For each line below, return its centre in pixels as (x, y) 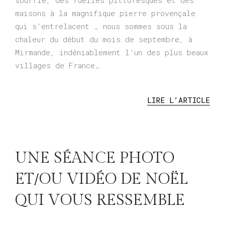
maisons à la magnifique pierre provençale (105, 13)
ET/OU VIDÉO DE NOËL (101, 180)
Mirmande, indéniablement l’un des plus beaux (112, 52)
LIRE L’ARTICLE (179, 100)
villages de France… (57, 66)
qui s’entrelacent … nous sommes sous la (101, 26)
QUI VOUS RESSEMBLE (100, 201)
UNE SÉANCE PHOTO (95, 158)
